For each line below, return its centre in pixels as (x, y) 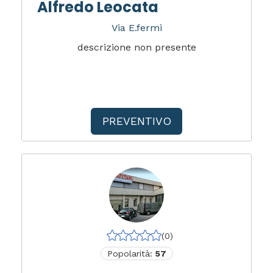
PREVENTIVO (136, 121)
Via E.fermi (136, 28)
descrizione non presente (136, 47)
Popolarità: (131, 253)
